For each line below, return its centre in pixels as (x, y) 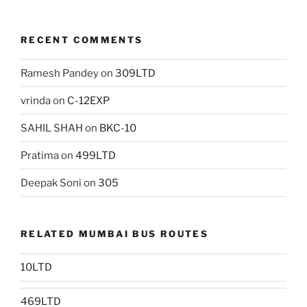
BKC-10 (118, 128)
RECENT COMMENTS (82, 39)
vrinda (36, 100)
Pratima (40, 155)
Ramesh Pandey (60, 73)
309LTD (135, 73)
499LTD (96, 155)
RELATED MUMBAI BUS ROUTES (115, 234)
